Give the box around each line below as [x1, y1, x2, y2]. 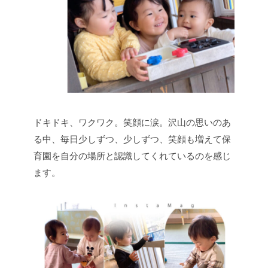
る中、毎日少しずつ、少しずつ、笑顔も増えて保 [33, 133, 231, 144]
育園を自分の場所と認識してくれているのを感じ [33, 150, 231, 161]
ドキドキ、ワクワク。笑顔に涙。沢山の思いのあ [33, 117, 231, 127]
